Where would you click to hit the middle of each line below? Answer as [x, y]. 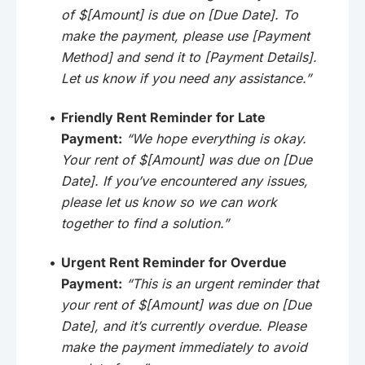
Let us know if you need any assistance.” [186, 78]
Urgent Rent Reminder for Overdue [174, 262]
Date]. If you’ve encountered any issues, [185, 180]
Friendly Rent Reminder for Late [163, 117]
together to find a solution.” [145, 223]
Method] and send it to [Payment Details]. [189, 57]
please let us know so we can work [169, 202]
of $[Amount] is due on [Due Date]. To [180, 14]
